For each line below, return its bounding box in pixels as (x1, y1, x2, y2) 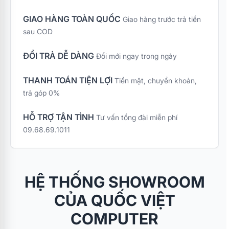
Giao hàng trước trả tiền (123, 15, 201, 24)
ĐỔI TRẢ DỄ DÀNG (23, 51, 94, 61)
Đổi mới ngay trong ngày (96, 52, 177, 61)
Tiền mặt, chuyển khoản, (114, 76, 197, 85)
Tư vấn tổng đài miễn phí (96, 113, 177, 122)
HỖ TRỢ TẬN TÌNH (23, 112, 94, 123)
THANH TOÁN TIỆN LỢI (23, 75, 112, 86)
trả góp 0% (23, 88, 60, 98)
